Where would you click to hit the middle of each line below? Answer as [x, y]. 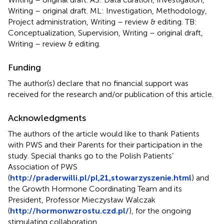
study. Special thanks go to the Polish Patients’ [91, 155]
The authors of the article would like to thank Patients [104, 133]
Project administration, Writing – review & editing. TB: [102, 21]
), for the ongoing [160, 210]
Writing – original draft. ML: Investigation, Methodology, [107, 10]
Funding [24, 67]
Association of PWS [43, 166]
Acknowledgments [47, 118]
